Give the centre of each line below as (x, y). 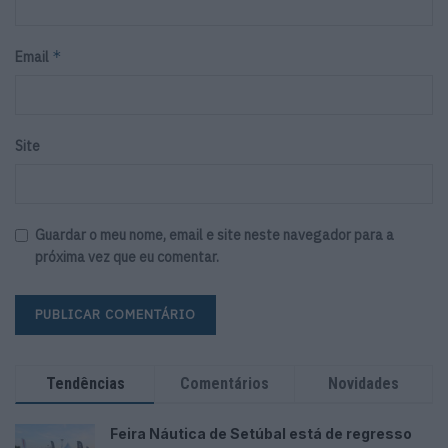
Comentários (224, 384)
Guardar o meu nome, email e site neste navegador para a (214, 235)
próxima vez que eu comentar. (127, 257)
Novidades (363, 384)
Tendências (85, 384)
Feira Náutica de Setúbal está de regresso (261, 434)
